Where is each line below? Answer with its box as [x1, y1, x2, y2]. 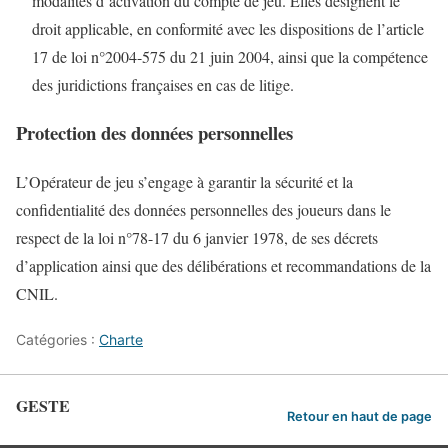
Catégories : [16, 331, 99, 349]
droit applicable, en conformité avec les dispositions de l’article [32, 17, 424, 39]
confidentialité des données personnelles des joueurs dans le [16, 199, 391, 221]
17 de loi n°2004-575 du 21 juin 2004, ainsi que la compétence [32, 45, 428, 67]
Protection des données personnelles [16, 119, 293, 147]
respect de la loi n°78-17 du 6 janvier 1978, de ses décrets [16, 227, 378, 249]
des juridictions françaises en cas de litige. [32, 73, 294, 95]
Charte [99, 331, 143, 349]
